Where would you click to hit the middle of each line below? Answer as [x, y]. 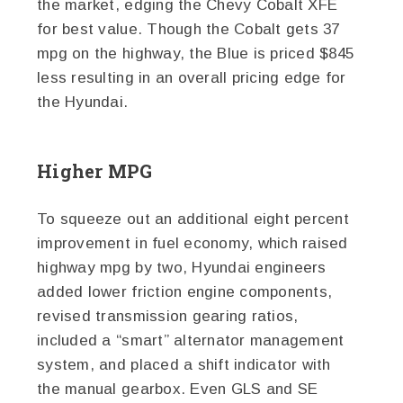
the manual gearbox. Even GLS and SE [178, 390]
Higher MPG [95, 171]
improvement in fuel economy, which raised [193, 244]
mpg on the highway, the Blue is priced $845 [196, 54]
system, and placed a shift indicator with [184, 365]
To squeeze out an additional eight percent [193, 219]
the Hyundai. [83, 103]
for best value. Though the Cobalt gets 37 [188, 30]
